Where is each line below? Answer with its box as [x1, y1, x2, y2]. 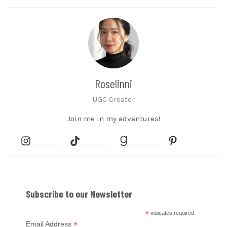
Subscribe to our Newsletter [26, 187, 132, 200]
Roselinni [95, 76, 132, 91]
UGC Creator [92, 95, 135, 104]
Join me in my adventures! [67, 114, 160, 123]
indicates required [149, 210, 195, 216]
